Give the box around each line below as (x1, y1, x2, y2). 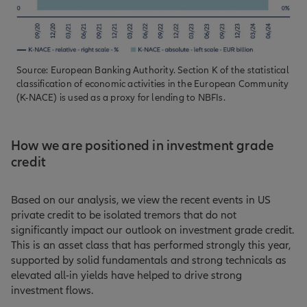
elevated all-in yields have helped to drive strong (11, 269, 242, 283)
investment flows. (11, 284, 93, 298)
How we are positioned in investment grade (11, 138, 274, 155)
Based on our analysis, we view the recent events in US (11, 193, 271, 208)
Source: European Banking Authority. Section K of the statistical (16, 64, 289, 77)
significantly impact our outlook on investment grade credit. (11, 223, 294, 238)
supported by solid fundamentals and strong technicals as (11, 254, 286, 268)
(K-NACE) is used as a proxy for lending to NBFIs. (16, 92, 225, 104)
